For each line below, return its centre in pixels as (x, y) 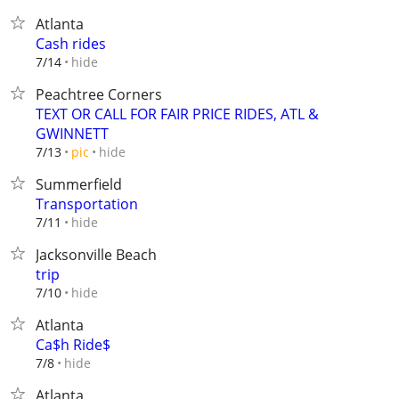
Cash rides (71, 44)
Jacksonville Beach (96, 255)
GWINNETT (72, 134)
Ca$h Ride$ (73, 345)
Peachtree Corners (99, 94)
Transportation (87, 204)
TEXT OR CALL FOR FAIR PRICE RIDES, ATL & (177, 114)
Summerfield (79, 184)
